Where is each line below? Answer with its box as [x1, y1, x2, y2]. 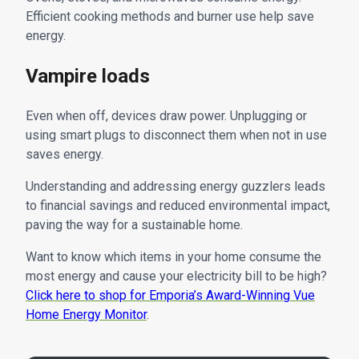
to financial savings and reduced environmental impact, [26, 197, 330, 213]
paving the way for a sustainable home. [26, 216, 243, 232]
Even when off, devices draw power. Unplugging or [26, 107, 307, 123]
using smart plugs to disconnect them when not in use [26, 127, 327, 143]
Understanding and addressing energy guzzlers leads [26, 178, 325, 194]
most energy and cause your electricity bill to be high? [26, 268, 330, 284]
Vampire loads [26, 64, 150, 87]
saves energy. [26, 146, 103, 162]
